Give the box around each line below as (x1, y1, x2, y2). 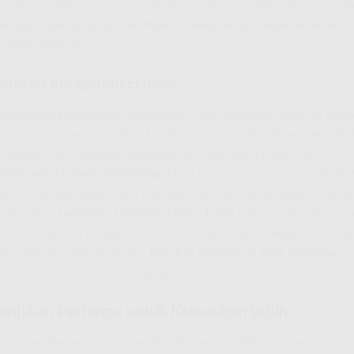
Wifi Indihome (260, 247, 341, 260)
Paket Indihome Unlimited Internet (144, 19, 341, 32)
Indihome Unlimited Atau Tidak (59, 207, 235, 220)
